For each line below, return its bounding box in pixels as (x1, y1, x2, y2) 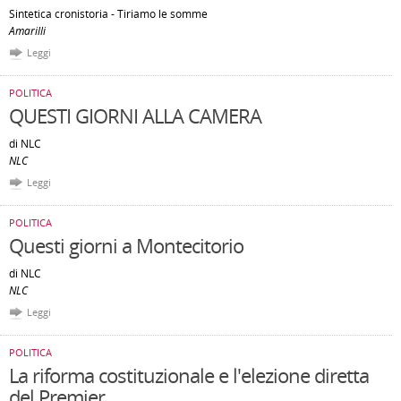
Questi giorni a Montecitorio (9, 232, 243, 259)
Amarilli (9, 23, 46, 38)
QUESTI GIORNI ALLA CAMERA (9, 102, 261, 129)
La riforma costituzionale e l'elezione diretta (9, 362, 369, 388)
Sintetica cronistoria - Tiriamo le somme (9, 6, 208, 21)
